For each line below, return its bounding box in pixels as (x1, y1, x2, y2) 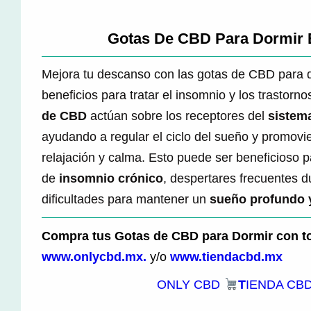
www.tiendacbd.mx (170, 249, 283, 264)
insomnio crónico (59, 171, 163, 186)
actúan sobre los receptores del (87, 109, 268, 124)
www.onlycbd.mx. (42, 249, 146, 264)
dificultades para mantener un (42, 192, 210, 207)
